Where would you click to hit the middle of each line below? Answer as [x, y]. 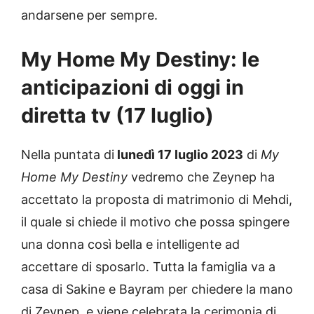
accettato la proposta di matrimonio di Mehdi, [157, 199]
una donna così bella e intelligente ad [130, 244]
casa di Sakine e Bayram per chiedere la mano [157, 289]
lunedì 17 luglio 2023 [179, 154]
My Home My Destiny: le [140, 59]
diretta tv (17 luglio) [117, 115]
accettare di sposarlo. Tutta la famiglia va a [148, 266]
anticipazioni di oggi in [132, 87]
